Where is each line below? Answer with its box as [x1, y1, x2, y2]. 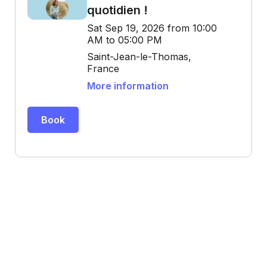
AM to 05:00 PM [87, 34, 162, 46]
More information [87, 80, 169, 92]
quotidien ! [87, 3, 148, 17]
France [87, 63, 119, 74]
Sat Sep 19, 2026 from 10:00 [87, 22, 217, 34]
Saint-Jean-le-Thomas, [87, 51, 191, 63]
